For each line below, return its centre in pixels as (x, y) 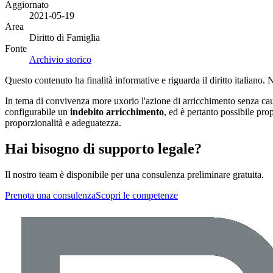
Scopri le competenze (137, 195)
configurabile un (37, 112)
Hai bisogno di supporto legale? (103, 148)
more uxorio (115, 101)
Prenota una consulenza (50, 195)
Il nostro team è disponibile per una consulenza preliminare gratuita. (134, 174)
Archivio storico (60, 59)
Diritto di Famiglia (65, 37)
